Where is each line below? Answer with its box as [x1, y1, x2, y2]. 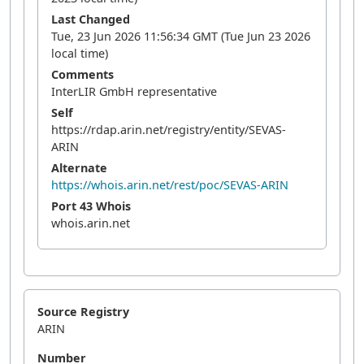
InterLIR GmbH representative [51, 84, 217, 99]
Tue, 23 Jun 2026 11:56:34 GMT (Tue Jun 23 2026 [51, 28, 310, 44]
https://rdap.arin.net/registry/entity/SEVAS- [51, 122, 286, 137]
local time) [51, 45, 108, 61]
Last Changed [51, 11, 130, 27]
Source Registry [37, 304, 129, 319]
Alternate [51, 160, 107, 175]
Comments [51, 67, 114, 82]
